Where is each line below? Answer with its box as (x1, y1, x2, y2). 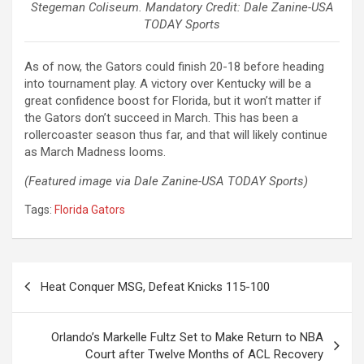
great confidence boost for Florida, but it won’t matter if (24, 93, 322, 108)
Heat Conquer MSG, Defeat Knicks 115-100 (41, 279, 270, 294)
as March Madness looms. (24, 144, 166, 159)
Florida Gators (54, 202, 125, 216)
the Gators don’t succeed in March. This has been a (24, 110, 298, 125)
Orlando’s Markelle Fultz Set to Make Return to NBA (51, 329, 323, 344)
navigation (11, 288, 106, 312)
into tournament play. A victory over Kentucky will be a (24, 76, 311, 91)
